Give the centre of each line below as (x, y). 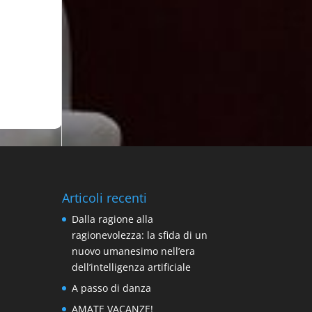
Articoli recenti (105, 197)
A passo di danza (112, 288)
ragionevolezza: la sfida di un (140, 235)
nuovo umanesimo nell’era (134, 251)
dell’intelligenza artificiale (132, 267)
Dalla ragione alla (113, 219)
